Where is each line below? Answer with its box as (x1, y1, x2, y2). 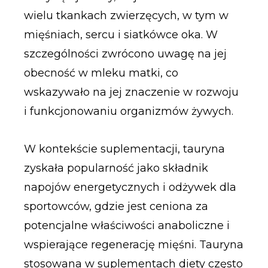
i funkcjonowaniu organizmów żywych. (23, 104, 233, 118)
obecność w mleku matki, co (23, 66, 178, 80)
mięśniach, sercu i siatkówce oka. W (23, 28, 218, 41)
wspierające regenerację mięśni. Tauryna (23, 238, 243, 252)
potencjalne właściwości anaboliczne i (23, 219, 230, 233)
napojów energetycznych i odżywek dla (23, 181, 236, 194)
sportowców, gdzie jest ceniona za (23, 200, 208, 214)
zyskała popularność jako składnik (23, 162, 208, 175)
